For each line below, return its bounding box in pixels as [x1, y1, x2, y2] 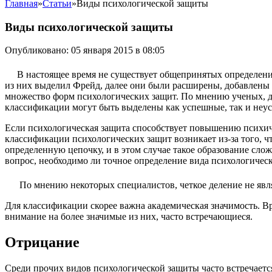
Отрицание [5, 234, 80, 251]
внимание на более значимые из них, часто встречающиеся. [5, 211, 253, 222]
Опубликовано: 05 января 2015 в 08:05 [5, 45, 165, 56]
